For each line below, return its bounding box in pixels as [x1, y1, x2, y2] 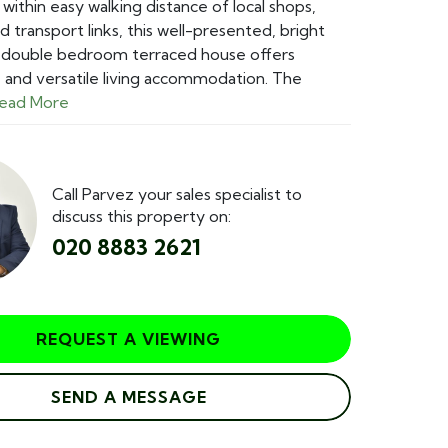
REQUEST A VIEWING [36, 329, 222, 349]
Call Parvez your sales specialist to [51, 183, 302, 204]
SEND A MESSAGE [50, 387, 207, 407]
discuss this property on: [51, 205, 231, 226]
